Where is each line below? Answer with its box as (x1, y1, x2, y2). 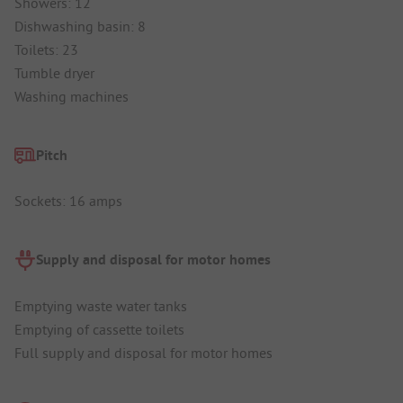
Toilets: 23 (14, 40, 78, 58)
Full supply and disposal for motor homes (14, 343, 273, 362)
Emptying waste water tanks (14, 296, 187, 315)
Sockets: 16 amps (14, 192, 122, 210)
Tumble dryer (14, 63, 94, 82)
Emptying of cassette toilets (14, 319, 184, 338)
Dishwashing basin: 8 (14, 16, 146, 35)
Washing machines (14, 86, 129, 105)
